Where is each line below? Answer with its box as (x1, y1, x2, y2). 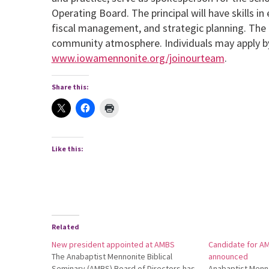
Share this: (51, 82, 89, 92)
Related (51, 222, 79, 232)
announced (208, 251, 248, 262)
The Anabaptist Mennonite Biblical (51, 251, 172, 262)
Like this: (51, 144, 83, 154)
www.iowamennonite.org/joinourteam (51, 51, 225, 65)
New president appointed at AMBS (51, 239, 175, 250)
